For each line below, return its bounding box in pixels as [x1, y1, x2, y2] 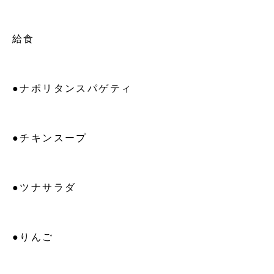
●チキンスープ [12, 133, 87, 144]
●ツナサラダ [12, 182, 76, 193]
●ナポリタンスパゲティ [12, 83, 133, 94]
